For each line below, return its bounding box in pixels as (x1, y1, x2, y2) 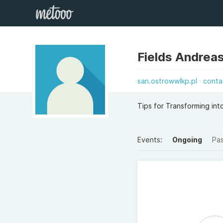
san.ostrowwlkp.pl (137, 77, 198, 85)
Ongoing (172, 135, 203, 144)
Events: (137, 135, 163, 144)
